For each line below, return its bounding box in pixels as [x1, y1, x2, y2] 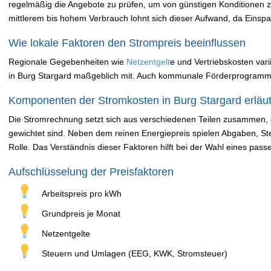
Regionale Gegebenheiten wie [8, 57, 126, 67]
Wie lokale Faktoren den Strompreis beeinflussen [8, 37, 246, 49]
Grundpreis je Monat [42, 209, 120, 218]
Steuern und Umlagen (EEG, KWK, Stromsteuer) [42, 249, 227, 258]
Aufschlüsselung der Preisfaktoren [8, 166, 174, 178]
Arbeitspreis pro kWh [42, 189, 122, 198]
